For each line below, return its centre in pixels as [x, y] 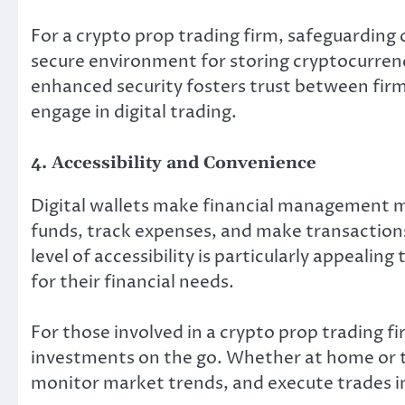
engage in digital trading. [134, 112]
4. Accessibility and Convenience [174, 163]
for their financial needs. [132, 282]
